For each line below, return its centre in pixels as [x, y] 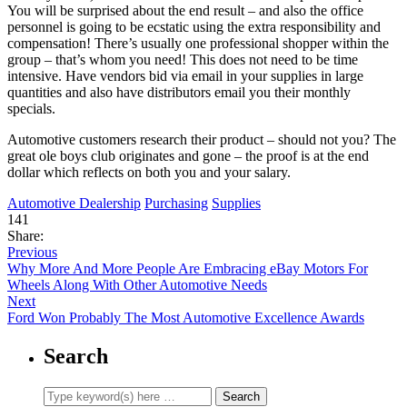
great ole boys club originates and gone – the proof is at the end [188, 155]
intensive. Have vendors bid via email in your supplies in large [185, 75]
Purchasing [176, 203]
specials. [31, 108]
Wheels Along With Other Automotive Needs [137, 284]
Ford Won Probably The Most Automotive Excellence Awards [186, 317]
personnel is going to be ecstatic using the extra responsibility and [194, 26]
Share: [25, 235]
